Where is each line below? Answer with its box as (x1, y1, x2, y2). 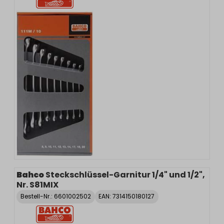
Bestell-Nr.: (20, 192, 54, 201)
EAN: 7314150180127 (98, 192, 155, 201)
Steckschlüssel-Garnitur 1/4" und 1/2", (45, 169, 205, 181)
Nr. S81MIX (16, 179, 58, 191)
